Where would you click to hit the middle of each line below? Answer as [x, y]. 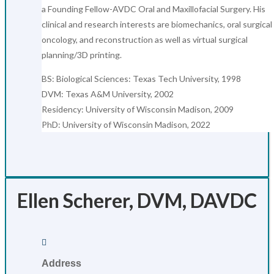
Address [61, 263]
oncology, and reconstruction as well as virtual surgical [145, 39]
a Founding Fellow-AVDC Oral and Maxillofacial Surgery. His [154, 9]
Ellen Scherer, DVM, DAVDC [137, 200]
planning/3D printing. [82, 55]
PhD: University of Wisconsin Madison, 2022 [126, 124]
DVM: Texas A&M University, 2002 [108, 94]
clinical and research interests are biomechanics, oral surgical [157, 24]
